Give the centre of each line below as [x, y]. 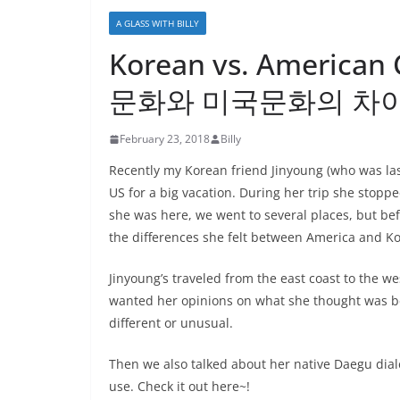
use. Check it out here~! [179, 386]
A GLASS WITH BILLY [158, 23]
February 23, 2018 [165, 139]
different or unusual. [171, 323]
